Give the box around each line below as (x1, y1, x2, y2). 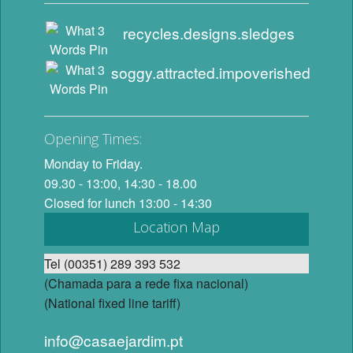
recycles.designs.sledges (123, 22, 295, 44)
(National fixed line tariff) (44, 294, 181, 313)
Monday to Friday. (44, 154, 143, 173)
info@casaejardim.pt (44, 329, 184, 351)
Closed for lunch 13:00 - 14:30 (44, 194, 213, 213)
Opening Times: (44, 129, 143, 149)
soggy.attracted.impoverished (111, 61, 311, 84)
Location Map (133, 217, 220, 237)
